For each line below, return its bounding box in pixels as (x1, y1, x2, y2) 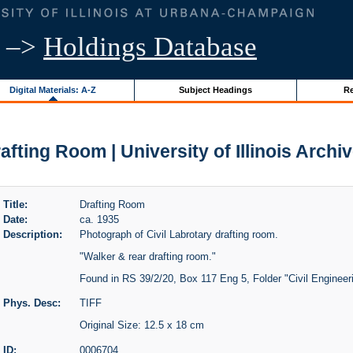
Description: (2, 228, 62, 240)
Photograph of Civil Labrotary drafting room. (79, 228, 278, 240)
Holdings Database (43, 32, 257, 62)
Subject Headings (178, 84, 252, 95)
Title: (2, 198, 28, 210)
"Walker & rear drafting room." (79, 250, 216, 262)
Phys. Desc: (2, 297, 61, 310)
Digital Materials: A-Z (9, 84, 96, 95)
